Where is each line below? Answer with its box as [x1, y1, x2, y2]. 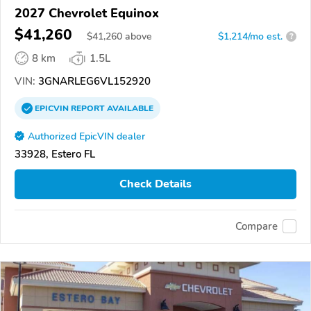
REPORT [71, 102, 105, 114]
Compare [235, 219, 278, 234]
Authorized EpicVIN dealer [28, 129, 145, 143]
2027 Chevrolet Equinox [15, 4, 159, 22]
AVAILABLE [105, 102, 153, 114]
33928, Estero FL [15, 146, 95, 161]
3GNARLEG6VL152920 [35, 74, 151, 88]
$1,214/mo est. [218, 29, 283, 43]
